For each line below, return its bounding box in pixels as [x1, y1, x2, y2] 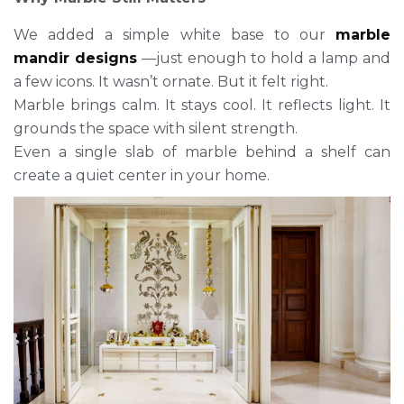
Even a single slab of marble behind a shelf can [14, 143, 390, 161]
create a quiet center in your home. [14, 167, 270, 185]
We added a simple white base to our [14, 26, 335, 44]
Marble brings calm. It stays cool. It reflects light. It [14, 96, 390, 115]
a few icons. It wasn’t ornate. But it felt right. [14, 73, 328, 91]
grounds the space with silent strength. [14, 120, 298, 138]
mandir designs [14, 50, 137, 68]
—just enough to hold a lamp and [137, 50, 390, 68]
